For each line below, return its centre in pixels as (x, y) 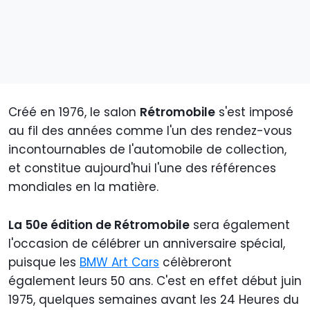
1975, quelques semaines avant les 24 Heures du (154, 300)
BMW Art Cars (119, 263)
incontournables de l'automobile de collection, (147, 150)
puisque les (44, 263)
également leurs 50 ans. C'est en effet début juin (155, 281)
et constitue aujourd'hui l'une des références (142, 168)
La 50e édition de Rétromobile (99, 225)
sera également (240, 225)
